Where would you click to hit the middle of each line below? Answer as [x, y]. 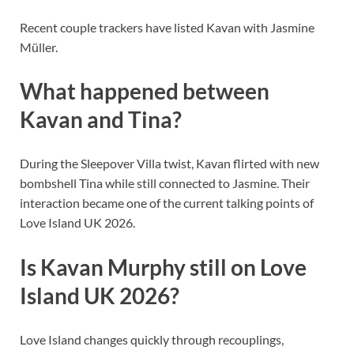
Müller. [39, 47]
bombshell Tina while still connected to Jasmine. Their [165, 183]
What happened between [145, 91]
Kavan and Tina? [101, 120]
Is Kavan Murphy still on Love [163, 267]
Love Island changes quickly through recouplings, [152, 339]
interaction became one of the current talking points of [167, 203]
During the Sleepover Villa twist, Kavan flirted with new [169, 164]
